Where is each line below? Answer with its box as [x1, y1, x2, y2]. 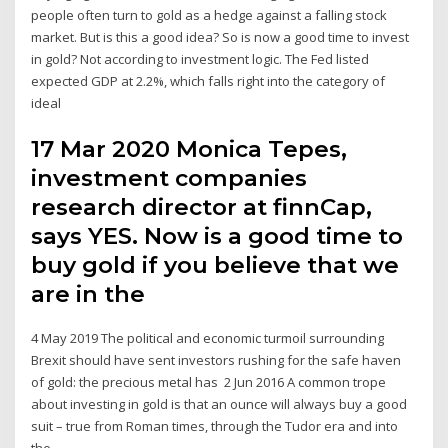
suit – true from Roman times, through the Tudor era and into [31, 416, 399, 435]
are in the [31, 279, 152, 308]
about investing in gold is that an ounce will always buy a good [31, 394, 408, 413]
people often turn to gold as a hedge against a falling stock [31, 6, 388, 25]
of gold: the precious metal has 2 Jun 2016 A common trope [31, 372, 387, 391]
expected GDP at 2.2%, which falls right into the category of [31, 72, 386, 91]
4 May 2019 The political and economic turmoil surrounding [31, 328, 385, 347]
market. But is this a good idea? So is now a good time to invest [31, 28, 410, 47]
